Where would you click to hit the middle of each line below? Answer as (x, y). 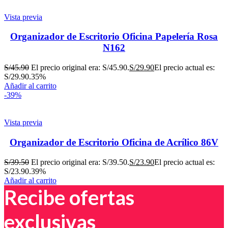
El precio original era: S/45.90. (80, 68)
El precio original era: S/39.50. (80, 162)
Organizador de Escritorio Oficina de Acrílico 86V (114, 142)
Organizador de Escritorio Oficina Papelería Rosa (114, 37)
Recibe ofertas (69, 197)
